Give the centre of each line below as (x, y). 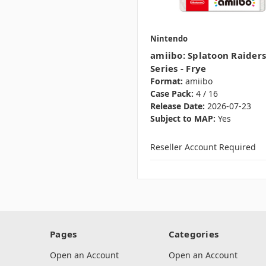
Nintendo (169, 38)
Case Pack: (172, 93)
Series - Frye (178, 68)
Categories (193, 234)
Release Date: (178, 106)
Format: (167, 81)
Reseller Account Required (203, 147)
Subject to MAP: (183, 118)
